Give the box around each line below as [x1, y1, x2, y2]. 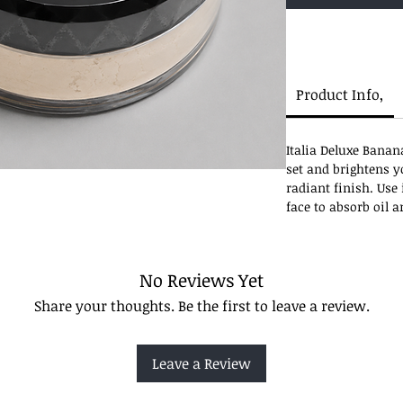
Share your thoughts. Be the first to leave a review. [33, 295, 370, 316]
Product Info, [296, 84, 384, 104]
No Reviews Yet [139, 266, 264, 292]
